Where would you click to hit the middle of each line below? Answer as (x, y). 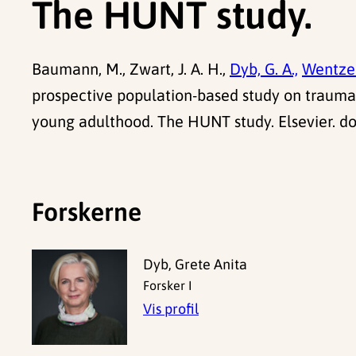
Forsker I (168, 286)
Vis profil (171, 309)
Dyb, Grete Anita (195, 265)
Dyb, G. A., (264, 69)
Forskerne (87, 211)
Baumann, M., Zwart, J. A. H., (131, 69)
